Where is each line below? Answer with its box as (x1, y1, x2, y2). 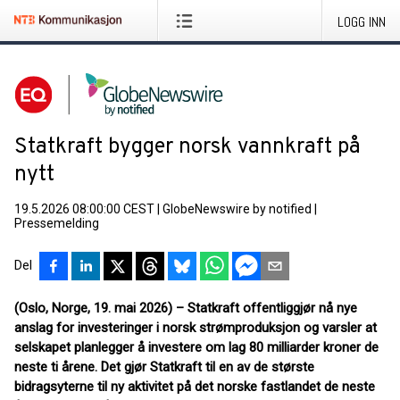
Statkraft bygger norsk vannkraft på (14, 134, 361, 161)
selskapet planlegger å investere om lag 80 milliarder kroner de (14, 339, 379, 355)
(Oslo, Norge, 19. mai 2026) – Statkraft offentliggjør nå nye (14, 300, 357, 316)
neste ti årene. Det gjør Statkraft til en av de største (14, 359, 314, 375)
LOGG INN (337, 12, 386, 31)
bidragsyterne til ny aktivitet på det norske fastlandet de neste (14, 379, 375, 395)
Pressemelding (14, 216, 99, 230)
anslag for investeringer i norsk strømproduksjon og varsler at (14, 320, 377, 336)
